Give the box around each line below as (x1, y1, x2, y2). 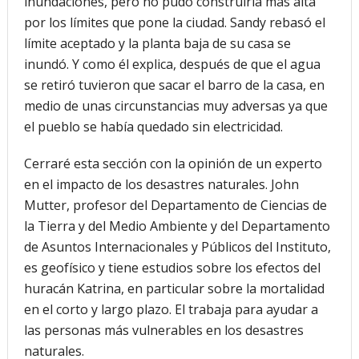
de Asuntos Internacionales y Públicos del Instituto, (23, 237, 331, 256)
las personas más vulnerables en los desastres (23, 321, 304, 339)
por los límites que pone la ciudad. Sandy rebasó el (23, 13, 325, 31)
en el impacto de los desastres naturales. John (23, 175, 299, 193)
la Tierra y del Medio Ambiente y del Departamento (23, 216, 330, 235)
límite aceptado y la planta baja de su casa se (23, 34, 291, 52)
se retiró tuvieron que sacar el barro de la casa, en (23, 75, 325, 94)
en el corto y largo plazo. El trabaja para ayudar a (23, 300, 318, 318)
